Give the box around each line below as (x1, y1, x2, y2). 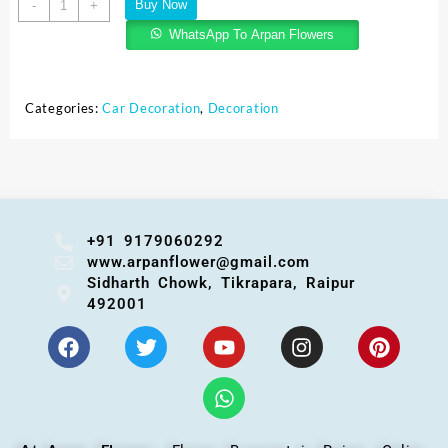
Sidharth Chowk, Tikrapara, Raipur (86, 274, 355, 293)
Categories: (25, 100, 103, 117)
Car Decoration (102, 100, 201, 117)
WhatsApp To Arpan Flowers (169, 26, 335, 42)
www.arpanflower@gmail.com (86, 253, 310, 272)
